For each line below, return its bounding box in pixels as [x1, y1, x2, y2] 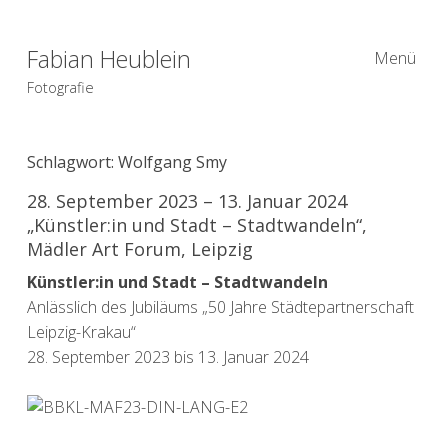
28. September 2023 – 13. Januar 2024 [26, 188, 347, 213]
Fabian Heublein [26, 42, 191, 75]
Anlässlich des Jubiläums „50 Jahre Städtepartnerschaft [26, 295, 414, 318]
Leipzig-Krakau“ [26, 320, 136, 343]
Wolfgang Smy [117, 150, 227, 173]
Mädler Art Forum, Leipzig [26, 236, 253, 261]
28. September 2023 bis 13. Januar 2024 [26, 345, 309, 368]
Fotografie [26, 77, 94, 97]
